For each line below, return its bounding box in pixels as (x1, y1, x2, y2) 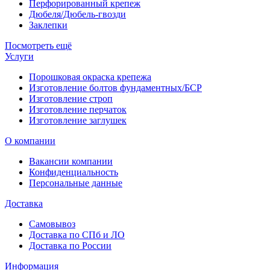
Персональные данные (29, 177, 122, 188)
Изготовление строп (29, 93, 113, 104)
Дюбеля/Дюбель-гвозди (29, 8, 126, 19)
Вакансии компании (29, 155, 113, 166)
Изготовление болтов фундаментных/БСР (29, 82, 202, 93)
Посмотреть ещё (5, 40, 72, 51)
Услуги (5, 51, 34, 61)
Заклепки (29, 19, 67, 30)
